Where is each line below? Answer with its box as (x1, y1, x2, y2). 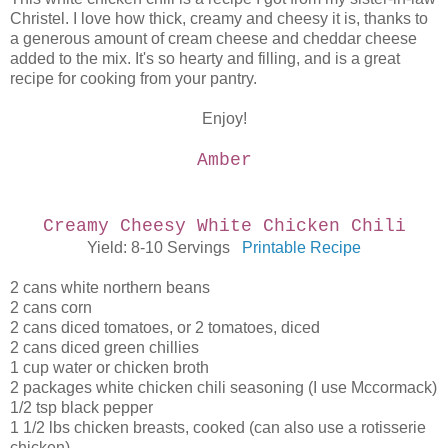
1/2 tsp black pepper (10, 398, 153, 416)
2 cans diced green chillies (10, 338, 199, 356)
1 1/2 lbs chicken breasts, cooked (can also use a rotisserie (10, 418, 426, 436)
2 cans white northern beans (10, 278, 210, 296)
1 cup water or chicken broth (10, 358, 209, 376)
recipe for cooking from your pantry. (10, 69, 257, 87)
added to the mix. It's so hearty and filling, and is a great (10, 49, 400, 67)
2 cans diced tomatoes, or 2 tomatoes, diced (10, 318, 320, 336)
